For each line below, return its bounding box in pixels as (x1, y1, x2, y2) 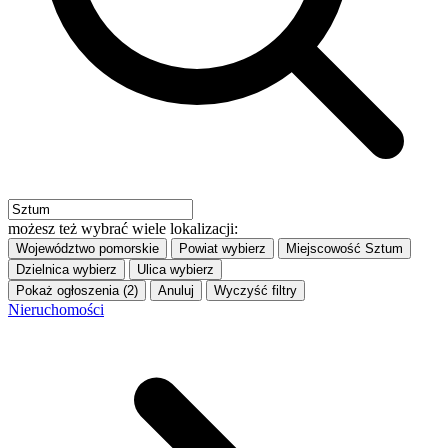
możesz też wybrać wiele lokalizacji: (8, 220, 238, 238)
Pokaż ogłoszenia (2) (16, 283, 138, 299)
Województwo (16, 241, 95, 257)
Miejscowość (286, 241, 361, 257)
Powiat (179, 241, 218, 257)
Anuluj (158, 283, 194, 299)
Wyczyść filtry (214, 283, 297, 299)
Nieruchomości (8, 301, 104, 319)
